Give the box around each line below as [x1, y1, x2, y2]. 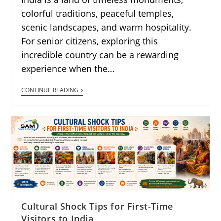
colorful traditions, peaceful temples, [21, 7, 174, 19]
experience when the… [21, 62, 115, 74]
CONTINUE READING [21, 85, 79, 94]
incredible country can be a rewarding [21, 48, 179, 61]
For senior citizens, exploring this [21, 35, 158, 47]
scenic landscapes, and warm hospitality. [21, 21, 192, 33]
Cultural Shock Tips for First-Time [21, 200, 173, 213]
